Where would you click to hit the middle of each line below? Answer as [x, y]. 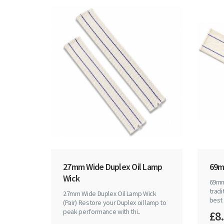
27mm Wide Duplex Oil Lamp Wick [110, 194]
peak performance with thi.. [102, 212]
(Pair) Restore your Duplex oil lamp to [115, 203]
